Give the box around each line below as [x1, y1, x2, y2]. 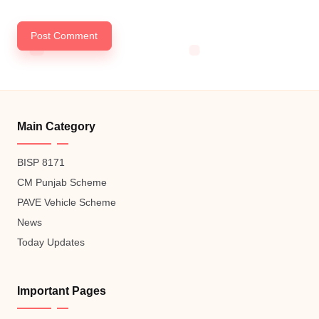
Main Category [17, 120, 95, 133]
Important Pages [17, 285, 106, 298]
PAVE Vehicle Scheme [17, 197, 116, 209]
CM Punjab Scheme [17, 177, 107, 189]
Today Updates [17, 237, 85, 249]
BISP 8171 [17, 157, 65, 169]
